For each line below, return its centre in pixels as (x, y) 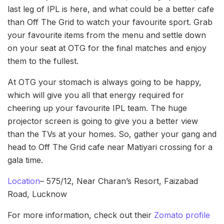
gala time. (25, 160)
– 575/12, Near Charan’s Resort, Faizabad (119, 181)
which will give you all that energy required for (96, 95)
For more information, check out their (81, 215)
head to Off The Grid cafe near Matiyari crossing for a (110, 147)
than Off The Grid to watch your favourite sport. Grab (110, 22)
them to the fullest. (43, 61)
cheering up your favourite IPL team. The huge (97, 108)
